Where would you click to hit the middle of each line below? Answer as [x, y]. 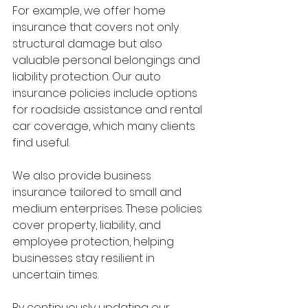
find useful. [41, 143]
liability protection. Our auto [88, 77]
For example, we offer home [90, 11]
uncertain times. [55, 275]
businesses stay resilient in [85, 258]
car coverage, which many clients [105, 126]
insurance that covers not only [97, 27]
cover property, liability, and [88, 225]
